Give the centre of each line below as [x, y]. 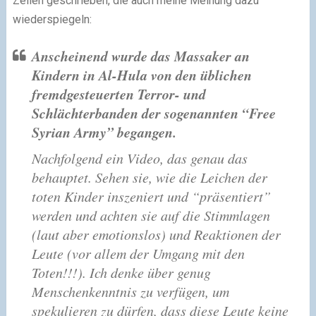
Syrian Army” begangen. [104, 132]
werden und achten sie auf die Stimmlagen [151, 215]
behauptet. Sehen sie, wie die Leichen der [149, 177]
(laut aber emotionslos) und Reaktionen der [156, 234]
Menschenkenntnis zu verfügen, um [130, 291]
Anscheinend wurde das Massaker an [140, 55]
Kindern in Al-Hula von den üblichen [141, 74]
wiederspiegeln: [52, 19]
